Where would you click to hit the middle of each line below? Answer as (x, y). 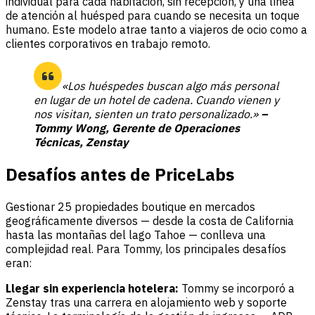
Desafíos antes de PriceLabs (120, 174)
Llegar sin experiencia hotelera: (94, 288)
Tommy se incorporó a (238, 288)
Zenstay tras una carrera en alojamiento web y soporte (146, 302)
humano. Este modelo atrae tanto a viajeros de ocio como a (156, 30)
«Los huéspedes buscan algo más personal (170, 86)
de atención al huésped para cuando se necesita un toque (153, 16)
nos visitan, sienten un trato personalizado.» (147, 114)
